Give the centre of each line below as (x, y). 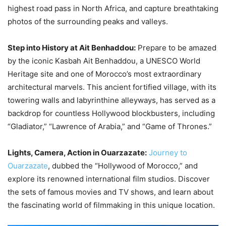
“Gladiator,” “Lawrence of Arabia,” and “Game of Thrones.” (110, 126)
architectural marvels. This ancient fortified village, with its (112, 87)
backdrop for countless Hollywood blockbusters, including (111, 113)
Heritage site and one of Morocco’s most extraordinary (104, 74)
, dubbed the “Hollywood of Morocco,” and (123, 165)
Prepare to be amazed (176, 47)
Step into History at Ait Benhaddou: (72, 47)
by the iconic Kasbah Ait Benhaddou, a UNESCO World (104, 61)
